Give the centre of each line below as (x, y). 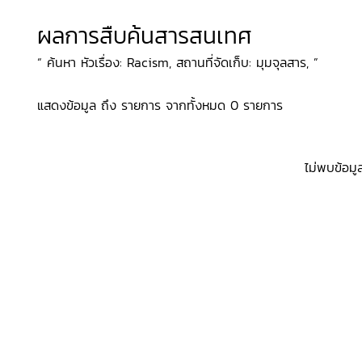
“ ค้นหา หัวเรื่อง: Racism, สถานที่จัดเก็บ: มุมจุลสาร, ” (178, 62)
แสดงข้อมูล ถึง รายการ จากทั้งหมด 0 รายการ (160, 105)
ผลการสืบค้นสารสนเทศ (145, 36)
